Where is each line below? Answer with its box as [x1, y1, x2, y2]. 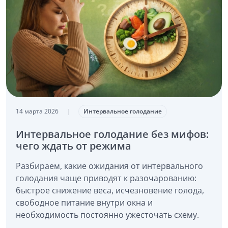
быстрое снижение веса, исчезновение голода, [15, 184, 204, 196]
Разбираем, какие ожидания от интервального [15, 160, 203, 172]
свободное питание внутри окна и [15, 196, 153, 208]
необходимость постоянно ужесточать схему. [15, 209, 199, 220]
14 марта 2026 [15, 106, 59, 116]
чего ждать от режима [15, 138, 131, 153]
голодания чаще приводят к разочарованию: [15, 172, 196, 184]
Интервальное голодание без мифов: [15, 127, 209, 141]
